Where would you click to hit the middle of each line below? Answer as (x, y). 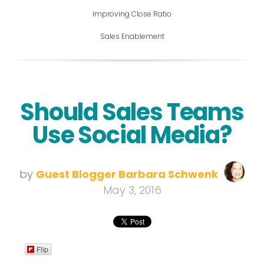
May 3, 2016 (132, 190)
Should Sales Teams (132, 112)
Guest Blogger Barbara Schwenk (127, 174)
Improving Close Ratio (132, 14)
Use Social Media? (132, 135)
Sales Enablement (132, 36)
